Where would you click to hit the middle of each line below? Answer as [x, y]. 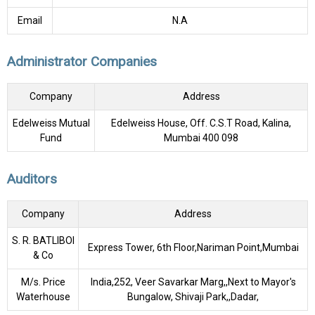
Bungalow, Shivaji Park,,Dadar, [193, 296]
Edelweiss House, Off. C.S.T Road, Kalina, [201, 123]
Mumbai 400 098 [201, 138]
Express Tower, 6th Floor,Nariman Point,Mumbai [193, 247]
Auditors [32, 179]
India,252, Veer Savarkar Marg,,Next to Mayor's [193, 282]
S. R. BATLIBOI [43, 240]
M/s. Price [43, 282]
